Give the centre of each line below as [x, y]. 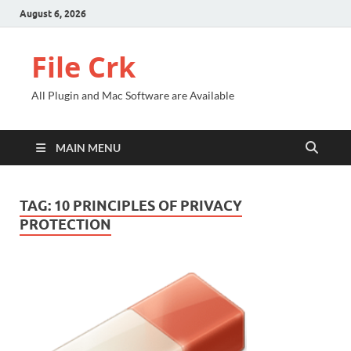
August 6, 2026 [53, 13]
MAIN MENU [88, 148]
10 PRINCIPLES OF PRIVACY [148, 206]
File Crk [83, 67]
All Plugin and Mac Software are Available [133, 95]
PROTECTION [65, 224]
